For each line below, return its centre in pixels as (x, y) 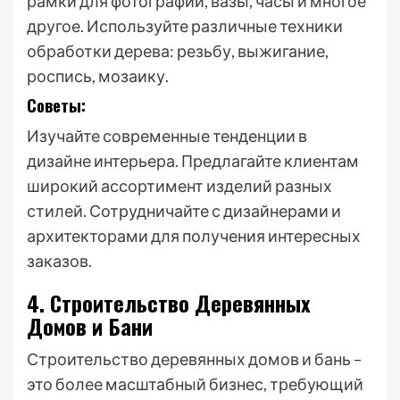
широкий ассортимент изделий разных (179, 186)
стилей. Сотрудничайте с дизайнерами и (184, 211)
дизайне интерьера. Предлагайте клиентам (193, 161)
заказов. (59, 261)
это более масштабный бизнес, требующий (195, 384)
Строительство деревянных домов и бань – (194, 359)
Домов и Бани (90, 326)
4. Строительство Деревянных (169, 303)
